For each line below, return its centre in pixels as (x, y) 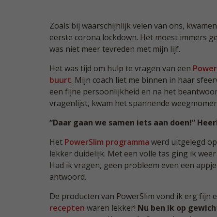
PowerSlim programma (107, 142)
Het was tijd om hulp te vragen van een (121, 68)
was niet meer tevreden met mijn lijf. (116, 49)
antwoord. (70, 177)
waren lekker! (111, 208)
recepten (67, 208)
